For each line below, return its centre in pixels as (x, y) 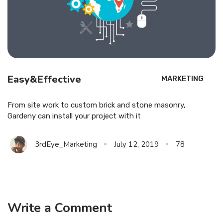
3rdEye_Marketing (66, 144)
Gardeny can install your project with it (74, 116)
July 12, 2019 (136, 144)
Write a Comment (60, 208)
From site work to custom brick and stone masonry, (97, 105)
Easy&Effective (44, 79)
